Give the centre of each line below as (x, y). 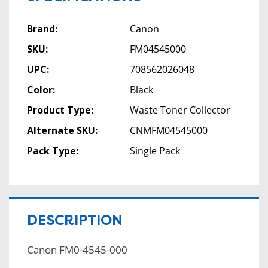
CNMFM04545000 (168, 131)
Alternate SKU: (62, 131)
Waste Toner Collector (180, 110)
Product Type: (60, 110)
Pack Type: (53, 151)
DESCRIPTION (75, 220)
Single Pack (155, 151)
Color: (41, 90)
